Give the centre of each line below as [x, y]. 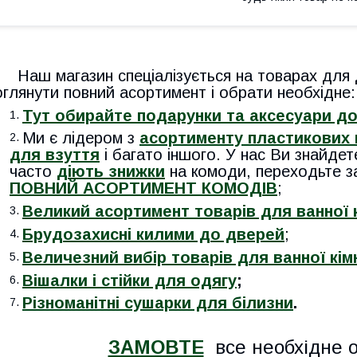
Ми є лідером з [81, 138]
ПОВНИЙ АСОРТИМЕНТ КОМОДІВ [143, 188]
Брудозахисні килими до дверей [153, 234]
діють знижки [111, 172]
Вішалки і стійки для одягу [129, 280]
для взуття [55, 155]
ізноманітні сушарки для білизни [163, 303]
